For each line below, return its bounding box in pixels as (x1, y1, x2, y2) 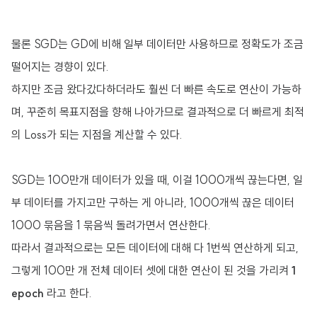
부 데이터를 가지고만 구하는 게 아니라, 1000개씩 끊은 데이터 (11, 195, 294, 209)
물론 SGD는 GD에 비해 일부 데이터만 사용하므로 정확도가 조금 (11, 37, 304, 51)
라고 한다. (44, 286, 92, 300)
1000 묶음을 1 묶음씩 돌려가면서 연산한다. (11, 218, 211, 232)
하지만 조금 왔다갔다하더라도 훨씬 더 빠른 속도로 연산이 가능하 (11, 82, 301, 96)
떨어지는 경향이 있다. (11, 59, 109, 74)
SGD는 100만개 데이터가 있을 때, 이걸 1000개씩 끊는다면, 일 (11, 173, 303, 187)
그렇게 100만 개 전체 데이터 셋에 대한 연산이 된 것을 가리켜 (11, 263, 292, 277)
